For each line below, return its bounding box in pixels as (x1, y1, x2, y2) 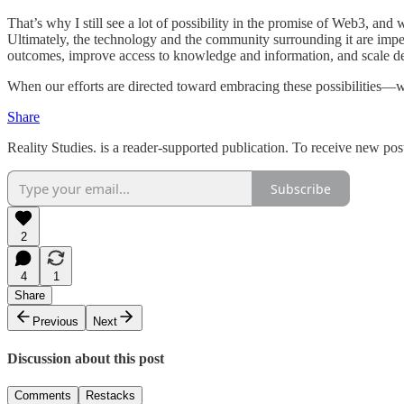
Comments (14, 388, 71, 402)
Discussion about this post (7, 350, 164, 366)
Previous (32, 315, 78, 329)
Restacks (86, 388, 135, 402)
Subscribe (271, 179, 331, 197)
